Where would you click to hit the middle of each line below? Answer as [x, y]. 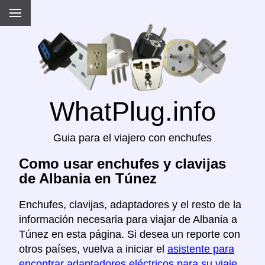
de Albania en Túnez [88, 179]
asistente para [201, 249]
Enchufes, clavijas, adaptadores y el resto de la [130, 205]
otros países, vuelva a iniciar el [93, 249]
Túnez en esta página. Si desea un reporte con [130, 235]
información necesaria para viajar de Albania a [128, 220]
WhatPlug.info [132, 112]
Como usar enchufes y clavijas [122, 164]
